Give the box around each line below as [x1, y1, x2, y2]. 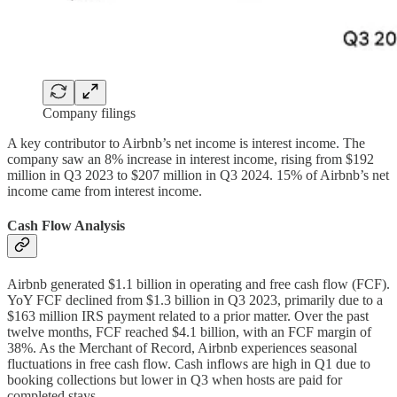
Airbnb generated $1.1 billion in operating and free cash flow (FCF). [7, 276, 390, 292]
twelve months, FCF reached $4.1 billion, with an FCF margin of [7, 324, 371, 340]
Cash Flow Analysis [7, 218, 125, 234]
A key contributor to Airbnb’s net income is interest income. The [7, 135, 365, 151]
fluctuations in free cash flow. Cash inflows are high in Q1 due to [7, 356, 370, 372]
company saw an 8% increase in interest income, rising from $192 [7, 151, 374, 167]
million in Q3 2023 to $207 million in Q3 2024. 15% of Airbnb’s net [7, 167, 389, 183]
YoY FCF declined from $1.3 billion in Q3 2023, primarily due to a [7, 292, 383, 308]
